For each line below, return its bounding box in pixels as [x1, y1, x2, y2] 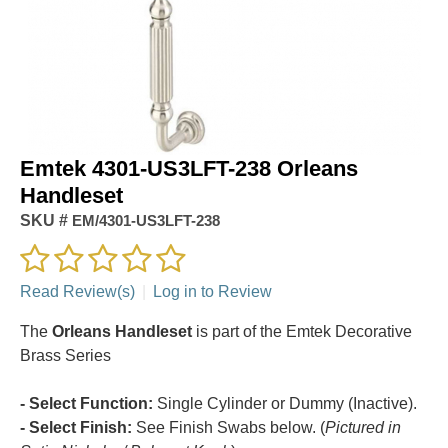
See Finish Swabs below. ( [132, 418, 325, 436]
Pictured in [325, 418, 401, 436]
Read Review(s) [20, 282, 135, 300]
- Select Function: [20, 394, 153, 412]
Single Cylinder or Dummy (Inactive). [153, 394, 417, 412]
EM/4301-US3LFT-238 [68, 211, 220, 229]
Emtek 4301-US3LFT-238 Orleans [20, 155, 358, 181]
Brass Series [20, 346, 111, 364]
